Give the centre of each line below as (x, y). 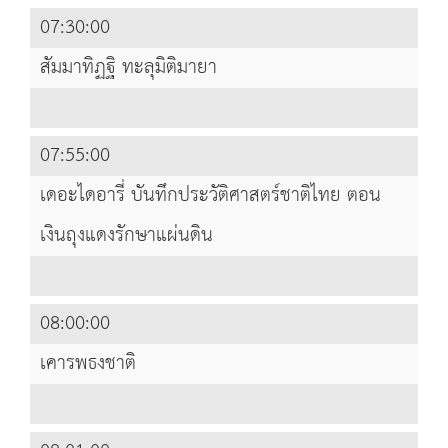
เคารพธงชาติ (88, 364)
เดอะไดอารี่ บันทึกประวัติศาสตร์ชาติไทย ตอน (210, 196)
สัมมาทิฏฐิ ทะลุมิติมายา (128, 68)
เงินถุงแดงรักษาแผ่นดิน (126, 236)
